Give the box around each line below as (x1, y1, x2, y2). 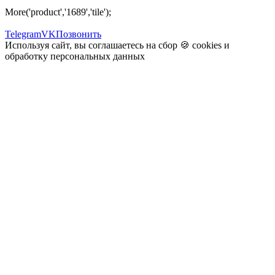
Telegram (5, 28, 41, 39)
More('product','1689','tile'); (5, 6, 111, 17)
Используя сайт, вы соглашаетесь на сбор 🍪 (5, 39, 192, 50)
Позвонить (56, 28, 101, 39)
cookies (192, 39, 222, 50)
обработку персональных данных (5, 50, 145, 61)
